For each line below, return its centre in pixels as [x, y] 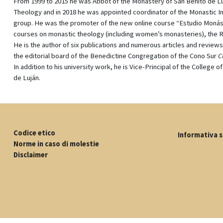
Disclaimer [31, 155]
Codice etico [34, 133]
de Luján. [27, 78]
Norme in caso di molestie [56, 144]
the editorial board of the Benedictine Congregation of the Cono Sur [116, 56]
